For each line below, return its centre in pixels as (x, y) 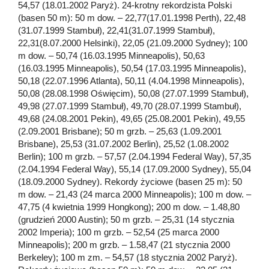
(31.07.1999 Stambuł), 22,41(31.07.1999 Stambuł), (116, 30)
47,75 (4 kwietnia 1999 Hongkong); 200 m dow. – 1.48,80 (129, 207)
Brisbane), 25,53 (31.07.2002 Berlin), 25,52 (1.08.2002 (123, 144)
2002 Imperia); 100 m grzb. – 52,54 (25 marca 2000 (119, 232)
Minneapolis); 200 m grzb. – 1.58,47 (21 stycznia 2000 (124, 244)
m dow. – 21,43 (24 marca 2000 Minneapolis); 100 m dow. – (134, 194)
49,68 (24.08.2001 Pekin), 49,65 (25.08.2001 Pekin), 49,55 (131, 118)
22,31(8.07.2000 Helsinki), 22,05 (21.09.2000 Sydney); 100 (133, 43)
